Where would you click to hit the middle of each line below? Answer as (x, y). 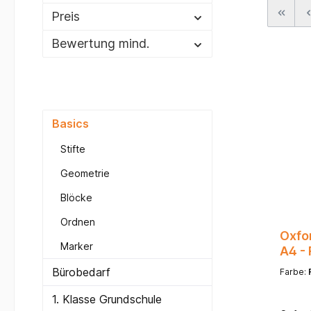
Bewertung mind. (100, 44)
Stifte (73, 149)
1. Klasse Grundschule (107, 300)
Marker (77, 246)
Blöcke (76, 198)
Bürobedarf (81, 272)
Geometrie (85, 174)
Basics (70, 124)
